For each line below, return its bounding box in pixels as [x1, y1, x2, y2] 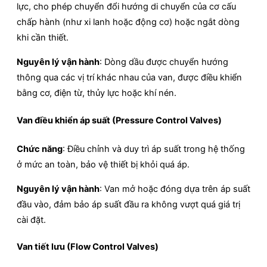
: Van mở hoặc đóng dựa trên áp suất [100, 183, 250, 194]
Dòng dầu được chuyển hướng [104, 57, 228, 68]
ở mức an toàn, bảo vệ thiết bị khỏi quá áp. [17, 159, 190, 170]
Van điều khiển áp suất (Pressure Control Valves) [17, 114, 222, 126]
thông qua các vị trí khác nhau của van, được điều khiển [17, 72, 242, 83]
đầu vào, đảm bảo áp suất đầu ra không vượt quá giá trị [17, 198, 240, 210]
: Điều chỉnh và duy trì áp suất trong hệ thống [63, 143, 245, 154]
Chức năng [17, 143, 63, 154]
